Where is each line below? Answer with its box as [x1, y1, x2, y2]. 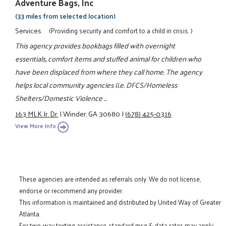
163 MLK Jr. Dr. [15, 106, 59, 120]
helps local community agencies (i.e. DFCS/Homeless [15, 78, 178, 92]
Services [15, 23, 42, 37]
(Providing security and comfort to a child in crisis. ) [48, 24, 193, 36]
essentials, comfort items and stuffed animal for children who [15, 52, 202, 66]
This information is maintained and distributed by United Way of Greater [19, 196, 221, 208]
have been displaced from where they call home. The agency [15, 65, 203, 79]
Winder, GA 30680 [63, 106, 121, 120]
